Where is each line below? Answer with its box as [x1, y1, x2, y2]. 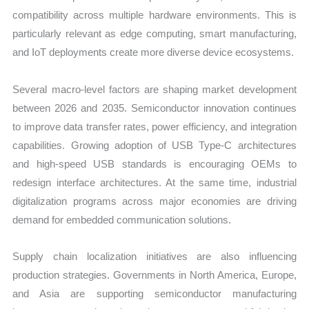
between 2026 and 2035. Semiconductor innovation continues [12, 101, 297, 114]
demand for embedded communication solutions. [12, 213, 232, 226]
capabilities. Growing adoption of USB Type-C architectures [12, 139, 297, 151]
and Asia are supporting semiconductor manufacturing [12, 287, 297, 299]
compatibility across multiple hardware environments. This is [12, 9, 297, 21]
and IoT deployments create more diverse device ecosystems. [12, 46, 295, 59]
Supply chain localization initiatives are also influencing [12, 250, 297, 262]
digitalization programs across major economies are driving [12, 195, 297, 207]
